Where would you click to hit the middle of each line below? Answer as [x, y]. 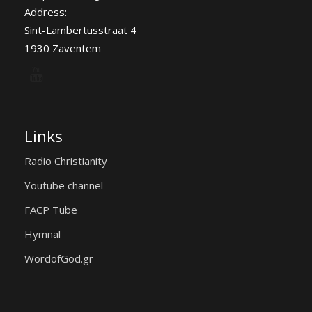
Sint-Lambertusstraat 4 [80, 30]
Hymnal [42, 234]
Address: [46, 12]
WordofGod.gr [59, 258]
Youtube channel [64, 185]
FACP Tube [51, 210]
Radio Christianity [66, 161]
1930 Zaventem [63, 48]
